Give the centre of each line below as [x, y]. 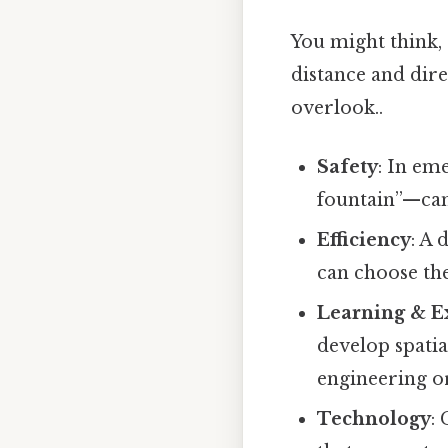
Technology [374, 418]
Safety [348, 166]
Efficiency [364, 239]
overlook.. [337, 107]
